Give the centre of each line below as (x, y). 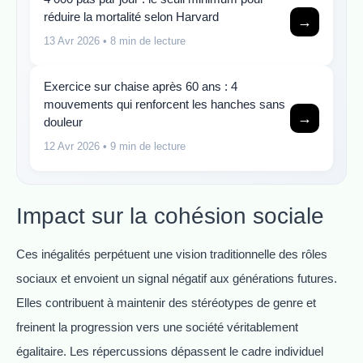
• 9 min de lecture (143, 146)
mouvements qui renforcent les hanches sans (164, 104)
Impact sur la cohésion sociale (170, 216)
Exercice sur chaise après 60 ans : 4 (141, 86)
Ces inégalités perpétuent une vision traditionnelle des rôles (172, 254)
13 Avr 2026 (72, 41)
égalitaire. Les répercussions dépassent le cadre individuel (170, 352)
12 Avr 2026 (72, 146)
